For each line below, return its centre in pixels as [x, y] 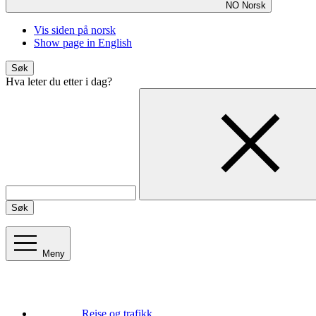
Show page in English [83, 43]
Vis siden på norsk [75, 30]
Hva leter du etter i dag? [59, 82]
